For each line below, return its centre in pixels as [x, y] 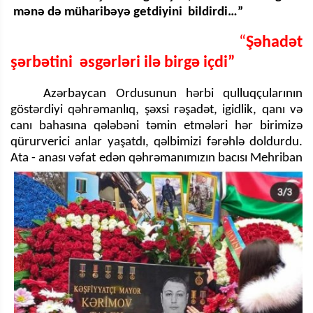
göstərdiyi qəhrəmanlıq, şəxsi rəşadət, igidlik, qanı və [156, 110]
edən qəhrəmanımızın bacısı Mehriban [201, 158]
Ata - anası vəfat [55, 158]
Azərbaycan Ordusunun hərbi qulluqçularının [173, 94]
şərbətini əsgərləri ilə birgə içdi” [124, 63]
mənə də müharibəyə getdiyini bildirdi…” [127, 12]
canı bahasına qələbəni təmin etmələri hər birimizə [156, 126]
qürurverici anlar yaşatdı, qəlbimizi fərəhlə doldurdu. [156, 142]
